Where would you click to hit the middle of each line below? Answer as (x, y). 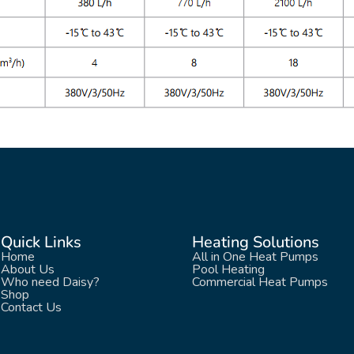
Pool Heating (229, 270)
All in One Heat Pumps (256, 257)
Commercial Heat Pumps (260, 282)
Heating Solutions (256, 243)
